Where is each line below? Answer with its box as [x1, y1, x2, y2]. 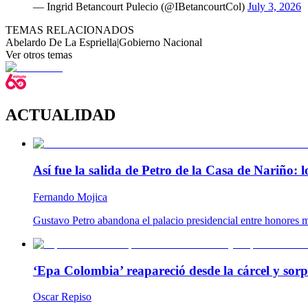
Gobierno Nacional [119, 36, 202, 48]
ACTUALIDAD [5, 105, 115, 124]
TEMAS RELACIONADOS [5, 23, 134, 36]
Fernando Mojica [33, 190, 107, 203]
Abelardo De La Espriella [5, 36, 117, 48]
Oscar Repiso [33, 291, 91, 303]
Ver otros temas [5, 48, 72, 60]
